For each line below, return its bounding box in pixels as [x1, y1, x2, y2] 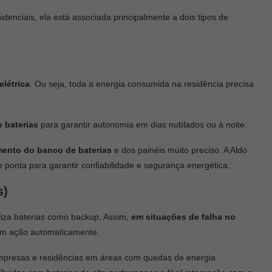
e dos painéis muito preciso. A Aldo [112, 144, 247, 155]
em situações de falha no [131, 211, 236, 222]
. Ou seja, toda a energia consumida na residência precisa [30, 78, 254, 89]
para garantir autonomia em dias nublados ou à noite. [41, 119, 247, 129]
